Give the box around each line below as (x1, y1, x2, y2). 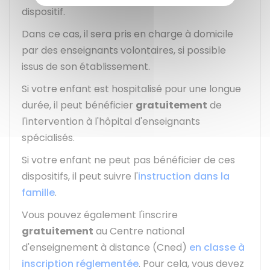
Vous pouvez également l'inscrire (22, 208, 178, 222)
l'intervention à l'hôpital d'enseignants (22, 115, 200, 128)
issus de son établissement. (22, 60, 150, 74)
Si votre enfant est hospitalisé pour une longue (22, 82, 241, 96)
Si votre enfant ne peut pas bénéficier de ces (22, 153, 235, 167)
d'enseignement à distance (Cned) (22, 240, 189, 254)
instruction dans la (138, 169, 230, 183)
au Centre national (93, 224, 184, 238)
